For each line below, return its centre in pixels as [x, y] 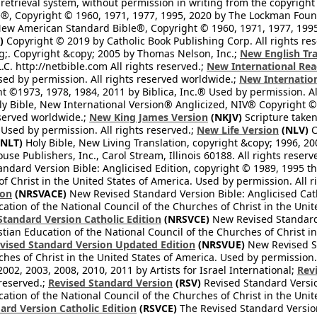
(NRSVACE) [39, 194]
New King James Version [149, 117]
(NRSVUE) [220, 244]
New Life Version [238, 130]
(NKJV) [225, 117]
